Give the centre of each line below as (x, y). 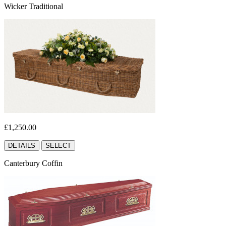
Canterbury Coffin (33, 163)
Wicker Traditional (34, 6)
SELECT (58, 145)
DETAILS (22, 145)
